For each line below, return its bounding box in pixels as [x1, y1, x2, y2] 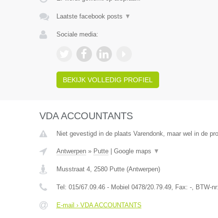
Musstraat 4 [56, 165, 90, 173]
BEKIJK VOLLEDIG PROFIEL [62, 76, 153, 84]
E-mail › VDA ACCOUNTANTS [56, 201, 142, 209]
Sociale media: [56, 31, 98, 38]
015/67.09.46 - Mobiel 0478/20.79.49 [68, 183, 171, 191]
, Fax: [171, 183, 190, 191]
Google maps [113, 147, 153, 155]
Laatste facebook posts [56, 13, 125, 20]
